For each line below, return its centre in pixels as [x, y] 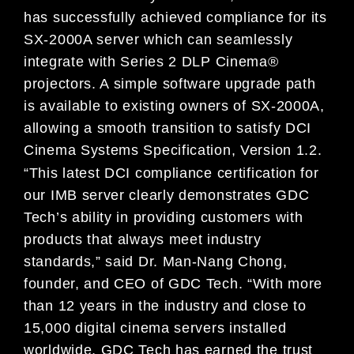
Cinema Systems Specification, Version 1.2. [173, 150]
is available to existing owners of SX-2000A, [174, 105]
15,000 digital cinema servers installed [155, 328]
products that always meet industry [143, 240]
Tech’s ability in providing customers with [164, 218]
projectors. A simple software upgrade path [170, 83]
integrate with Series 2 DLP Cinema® [151, 61]
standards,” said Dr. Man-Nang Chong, [156, 262]
